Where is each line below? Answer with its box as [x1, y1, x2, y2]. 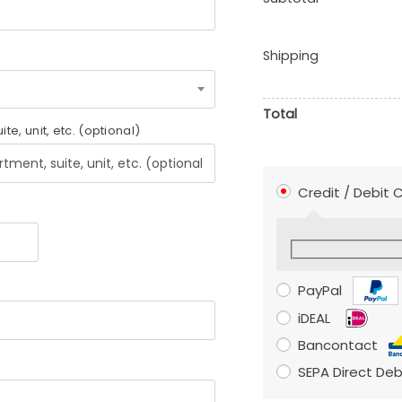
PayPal [298, 281, 345, 301]
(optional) [78, 122, 141, 140]
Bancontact [298, 336, 381, 355]
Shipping [263, 46, 319, 65]
